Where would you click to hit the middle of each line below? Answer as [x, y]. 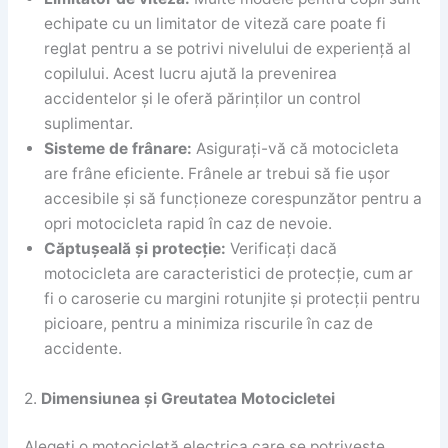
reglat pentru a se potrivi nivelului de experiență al [227, 48]
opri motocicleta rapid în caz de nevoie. [187, 223]
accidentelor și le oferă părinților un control [202, 98]
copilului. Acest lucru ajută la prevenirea [190, 73]
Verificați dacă [281, 248]
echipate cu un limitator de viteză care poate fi [214, 23]
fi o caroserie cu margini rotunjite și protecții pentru [231, 298]
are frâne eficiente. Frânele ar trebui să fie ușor [216, 173]
